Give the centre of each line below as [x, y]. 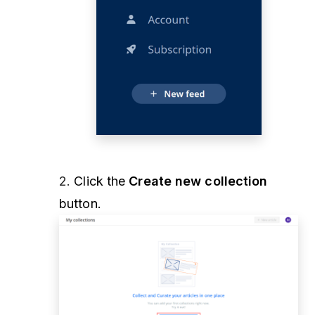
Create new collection [198, 181]
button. [80, 203]
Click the [102, 181]
